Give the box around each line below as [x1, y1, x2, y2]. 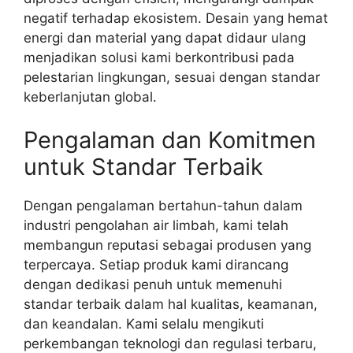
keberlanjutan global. [24, 88, 157, 105]
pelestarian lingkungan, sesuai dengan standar [24, 69, 320, 85]
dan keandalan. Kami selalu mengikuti [24, 316, 264, 333]
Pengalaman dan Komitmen [24, 126, 316, 154]
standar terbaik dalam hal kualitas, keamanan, [24, 296, 318, 313]
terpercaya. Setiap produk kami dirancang [24, 257, 288, 273]
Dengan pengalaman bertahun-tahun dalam [24, 198, 303, 214]
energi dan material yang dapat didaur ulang [24, 29, 306, 46]
